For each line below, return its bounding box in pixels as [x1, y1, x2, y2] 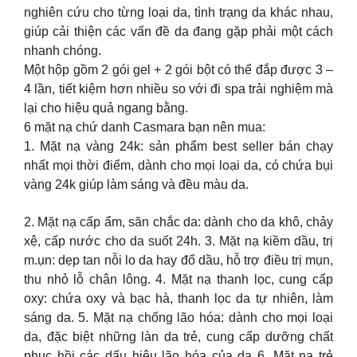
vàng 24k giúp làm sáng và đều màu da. [24, 178, 249, 192]
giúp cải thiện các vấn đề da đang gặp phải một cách [24, 25, 333, 39]
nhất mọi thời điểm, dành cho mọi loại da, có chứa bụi [24, 159, 333, 173]
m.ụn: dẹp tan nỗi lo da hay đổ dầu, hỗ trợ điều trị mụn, [24, 253, 333, 267]
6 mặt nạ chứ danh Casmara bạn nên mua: [24, 120, 265, 135]
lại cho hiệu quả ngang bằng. [24, 101, 188, 116]
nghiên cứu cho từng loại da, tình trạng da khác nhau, [24, 6, 333, 20]
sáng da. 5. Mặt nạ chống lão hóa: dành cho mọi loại [24, 310, 333, 324]
